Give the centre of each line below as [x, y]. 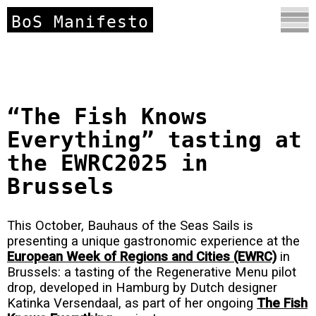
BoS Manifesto [80, 21]
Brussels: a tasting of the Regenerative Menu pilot [152, 272]
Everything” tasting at [154, 140]
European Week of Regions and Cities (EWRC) [142, 256]
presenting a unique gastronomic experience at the [153, 241]
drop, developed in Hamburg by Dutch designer [142, 287]
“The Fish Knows [108, 117]
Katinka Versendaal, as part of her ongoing [132, 303]
